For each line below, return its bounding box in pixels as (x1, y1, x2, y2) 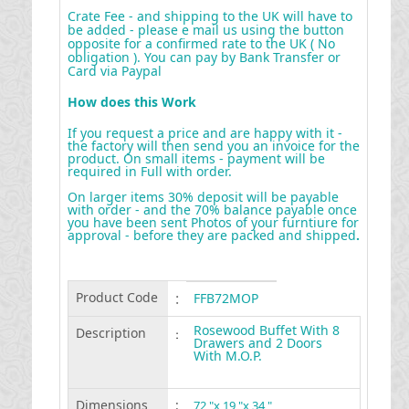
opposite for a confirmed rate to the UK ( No (67, 35, 335, 52)
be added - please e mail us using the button (67, 21, 344, 38)
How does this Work (67, 93, 196, 110)
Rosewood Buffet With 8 (193, 321, 340, 339)
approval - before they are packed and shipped (67, 226, 356, 244)
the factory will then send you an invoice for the (67, 137, 360, 154)
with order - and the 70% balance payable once (67, 201, 357, 218)
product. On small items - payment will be (67, 150, 325, 167)
